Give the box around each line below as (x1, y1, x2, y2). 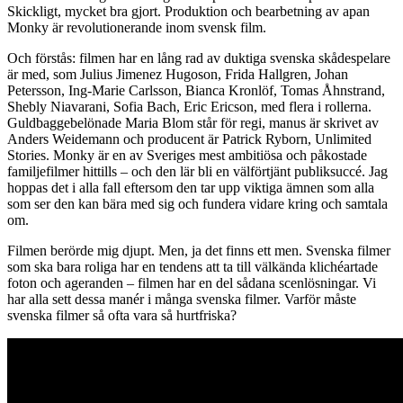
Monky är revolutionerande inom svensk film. (7, 19, 266, 35)
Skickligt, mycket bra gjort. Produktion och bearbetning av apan (7, 3, 370, 19)
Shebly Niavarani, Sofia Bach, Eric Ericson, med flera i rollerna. (7, 98, 372, 114)
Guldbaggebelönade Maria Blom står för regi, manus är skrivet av (7, 114, 379, 130)
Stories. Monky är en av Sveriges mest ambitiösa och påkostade (7, 147, 367, 163)
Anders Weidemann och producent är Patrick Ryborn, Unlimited (7, 130, 372, 147)
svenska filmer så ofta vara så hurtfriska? (7, 307, 237, 323)
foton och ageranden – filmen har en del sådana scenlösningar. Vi (7, 274, 376, 291)
